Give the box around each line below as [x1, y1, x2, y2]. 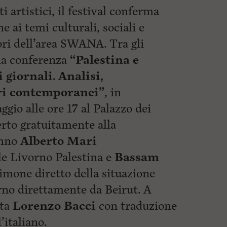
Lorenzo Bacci [13, 198, 96, 214]
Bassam [115, 149, 159, 165]
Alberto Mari [20, 133, 97, 149]
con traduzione [96, 198, 177, 214]
